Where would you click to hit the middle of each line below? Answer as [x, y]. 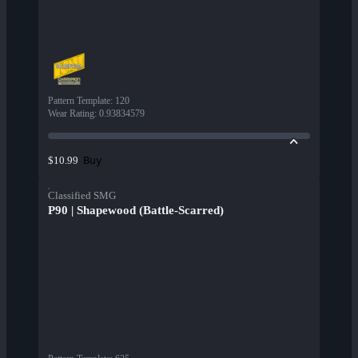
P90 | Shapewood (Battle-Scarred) [136, 211]
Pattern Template [79, 101]
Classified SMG [82, 196]
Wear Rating [71, 114]
